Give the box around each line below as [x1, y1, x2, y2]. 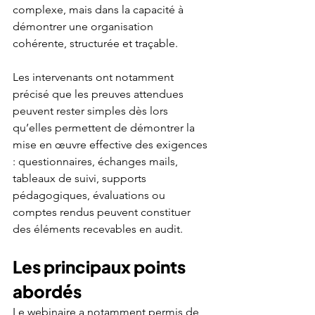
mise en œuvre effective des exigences [13, 137, 210, 151]
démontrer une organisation [13, 19, 156, 33]
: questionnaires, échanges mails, [13, 154, 181, 168]
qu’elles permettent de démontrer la [13, 120, 198, 134]
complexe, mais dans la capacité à [13, 2, 186, 16]
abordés [13, 280, 82, 302]
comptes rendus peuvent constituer [13, 205, 193, 219]
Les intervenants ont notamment [13, 70, 176, 84]
